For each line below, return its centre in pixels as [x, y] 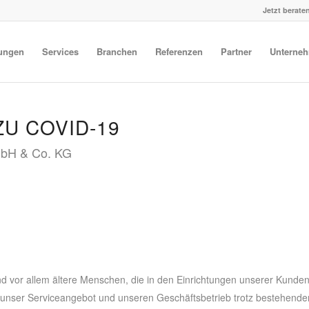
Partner [236, 51]
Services [60, 51]
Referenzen [179, 51]
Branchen [117, 51]
